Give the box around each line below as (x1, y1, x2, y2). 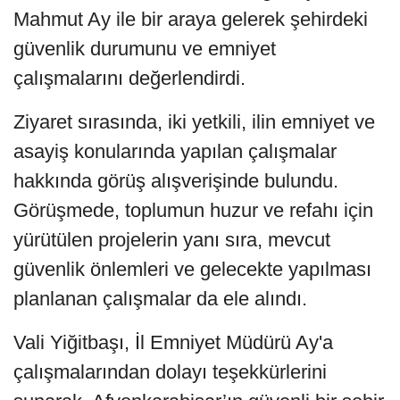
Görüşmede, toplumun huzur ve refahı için (13, 199, 373, 222)
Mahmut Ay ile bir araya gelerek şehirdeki (13, 8, 368, 31)
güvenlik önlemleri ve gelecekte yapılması (13, 258, 371, 281)
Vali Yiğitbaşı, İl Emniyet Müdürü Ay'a (13, 331, 333, 354)
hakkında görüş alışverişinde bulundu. (13, 170, 338, 193)
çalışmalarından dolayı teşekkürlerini (13, 361, 327, 384)
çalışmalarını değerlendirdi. (13, 67, 246, 90)
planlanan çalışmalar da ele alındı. (13, 287, 307, 311)
